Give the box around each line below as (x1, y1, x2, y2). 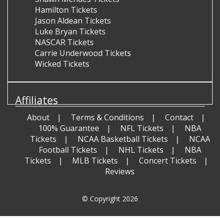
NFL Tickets (120, 123, 164, 134)
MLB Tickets (72, 155, 118, 166)
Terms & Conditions (71, 112, 144, 123)
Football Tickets (38, 144, 97, 156)
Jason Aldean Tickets (35, 15, 111, 27)
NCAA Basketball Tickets (77, 134, 168, 145)
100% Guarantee (38, 123, 99, 134)
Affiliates (15, 93, 58, 108)
